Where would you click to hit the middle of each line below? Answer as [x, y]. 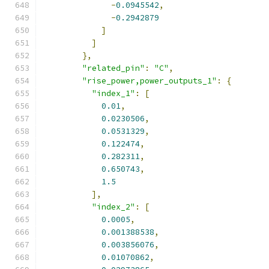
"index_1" [113, 93]
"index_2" [113, 207]
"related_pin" [113, 68]
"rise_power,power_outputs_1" [150, 81]
